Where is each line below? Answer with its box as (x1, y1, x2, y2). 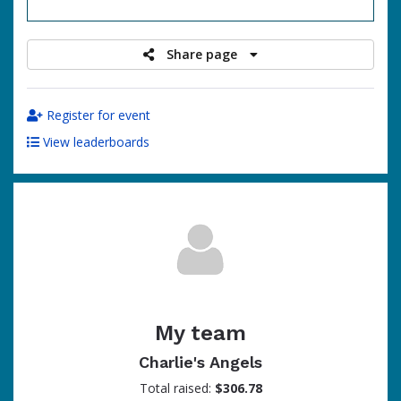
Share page (166, 46, 241, 63)
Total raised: (139, 380, 215, 397)
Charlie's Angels (139, 353, 262, 371)
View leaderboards (39, 133, 149, 150)
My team (155, 320, 246, 346)
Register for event (43, 107, 150, 124)
